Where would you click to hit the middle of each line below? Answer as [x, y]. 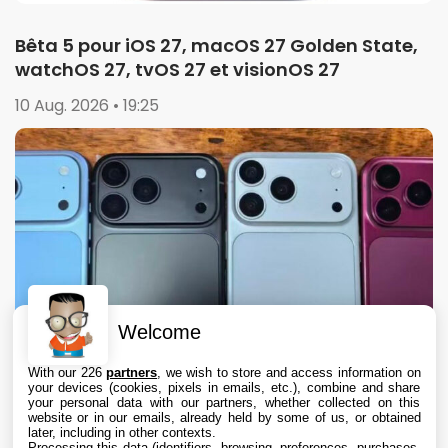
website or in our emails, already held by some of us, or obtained [224, 417]
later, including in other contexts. [121, 432]
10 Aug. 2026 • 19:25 [87, 106]
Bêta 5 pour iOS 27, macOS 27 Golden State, [216, 46]
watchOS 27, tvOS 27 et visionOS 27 [177, 70]
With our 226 [67, 372]
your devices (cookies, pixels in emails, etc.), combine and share [224, 387]
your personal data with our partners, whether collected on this [224, 402]
